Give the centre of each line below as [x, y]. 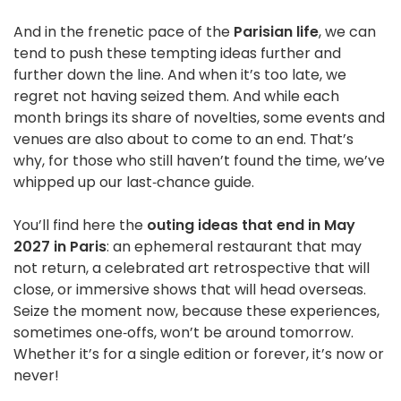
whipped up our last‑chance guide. [134, 183]
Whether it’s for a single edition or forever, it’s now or [199, 354]
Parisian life [276, 32]
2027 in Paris [60, 247]
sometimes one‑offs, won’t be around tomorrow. [183, 333]
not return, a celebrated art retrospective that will [192, 269]
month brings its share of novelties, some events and [199, 118]
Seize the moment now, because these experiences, [196, 311]
